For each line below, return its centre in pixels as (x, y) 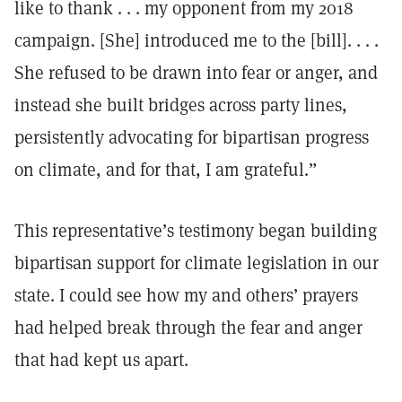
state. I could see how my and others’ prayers (186, 295)
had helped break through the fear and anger (188, 328)
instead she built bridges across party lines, (181, 105)
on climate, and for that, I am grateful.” (168, 170)
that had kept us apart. (104, 360)
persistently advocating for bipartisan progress (192, 137)
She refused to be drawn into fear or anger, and (196, 73)
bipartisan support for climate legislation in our (197, 263)
